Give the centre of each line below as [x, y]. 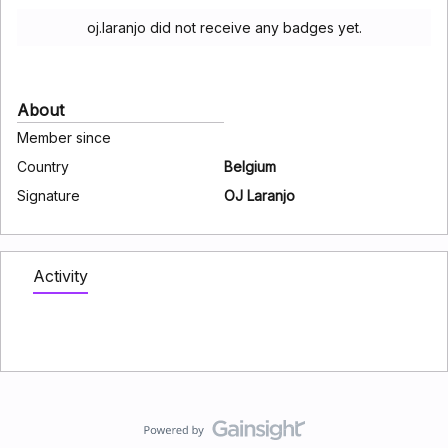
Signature [48, 195]
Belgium [250, 166]
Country [43, 166]
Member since [64, 137]
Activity [60, 276]
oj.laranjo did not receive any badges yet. [224, 27]
